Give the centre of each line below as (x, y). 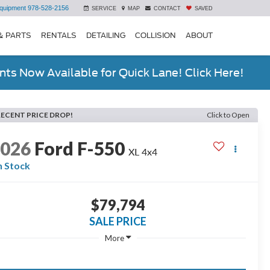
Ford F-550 (80, 149)
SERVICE (104, 9)
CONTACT (167, 9)
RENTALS (59, 35)
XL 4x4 (143, 152)
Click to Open (228, 115)
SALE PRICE (118, 221)
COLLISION (155, 35)
